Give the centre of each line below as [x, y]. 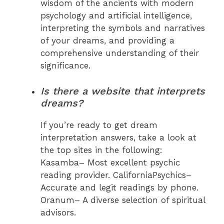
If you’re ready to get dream [99, 125]
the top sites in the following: [101, 150]
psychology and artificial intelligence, [116, 16]
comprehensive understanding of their [120, 53]
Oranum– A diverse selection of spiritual [123, 200]
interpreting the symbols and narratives [123, 28]
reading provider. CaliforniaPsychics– [116, 175]
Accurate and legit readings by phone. [119, 187]
